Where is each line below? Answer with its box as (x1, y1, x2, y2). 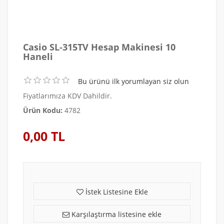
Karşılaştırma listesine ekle (69, 209, 161, 219)
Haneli (23, 50, 53, 63)
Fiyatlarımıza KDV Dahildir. (23, 91, 112, 101)
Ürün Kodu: (23, 105, 62, 115)
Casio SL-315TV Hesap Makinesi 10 (23, 41, 175, 53)
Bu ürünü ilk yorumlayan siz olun (78, 76, 189, 86)
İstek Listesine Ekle (83, 187, 148, 197)
